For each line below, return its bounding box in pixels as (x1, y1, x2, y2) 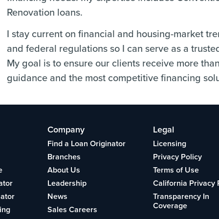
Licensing (153, 138, 186, 150)
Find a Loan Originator (47, 138, 126, 150)
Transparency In (153, 191, 209, 202)
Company (47, 123, 85, 136)
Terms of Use (153, 164, 199, 176)
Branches (47, 151, 81, 163)
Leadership (47, 177, 87, 189)
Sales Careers (47, 204, 97, 216)
